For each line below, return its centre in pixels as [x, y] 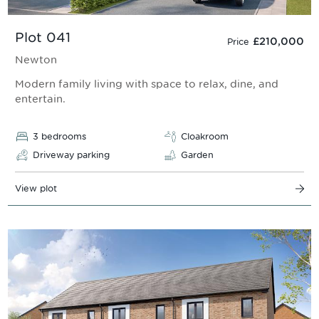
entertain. [40, 99]
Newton [36, 59]
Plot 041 [43, 37]
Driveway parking [71, 155]
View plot [36, 189]
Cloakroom [205, 137]
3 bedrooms [59, 137]
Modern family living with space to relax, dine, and [147, 84]
